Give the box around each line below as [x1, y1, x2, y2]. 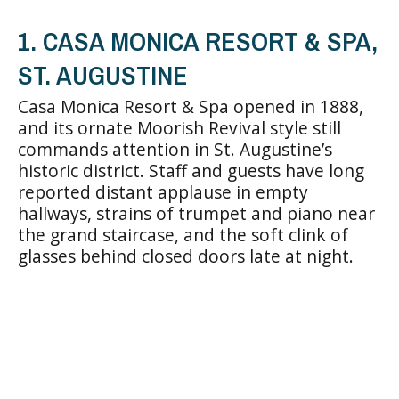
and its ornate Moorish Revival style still [18, 116, 341, 140]
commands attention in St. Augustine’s [18, 137, 332, 161]
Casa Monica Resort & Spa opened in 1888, [18, 94, 363, 118]
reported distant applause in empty [18, 180, 308, 204]
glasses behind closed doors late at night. [18, 244, 354, 268]
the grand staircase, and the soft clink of [18, 223, 348, 247]
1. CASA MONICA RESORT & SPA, [18, 23, 378, 59]
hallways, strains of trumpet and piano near [18, 201, 375, 225]
